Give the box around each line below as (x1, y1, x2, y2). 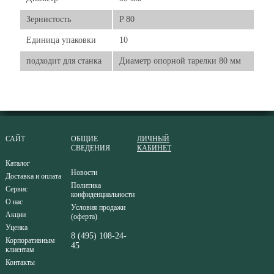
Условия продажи (71, 203, 126, 212)
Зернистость (26, 15, 71, 24)
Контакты (5, 258, 35, 267)
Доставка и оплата (5, 172, 61, 180)
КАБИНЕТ (136, 144, 171, 152)
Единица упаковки (26, 35, 96, 45)
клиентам (5, 245, 34, 254)
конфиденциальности (71, 190, 135, 199)
